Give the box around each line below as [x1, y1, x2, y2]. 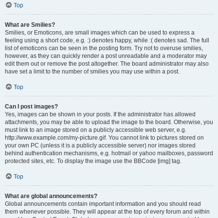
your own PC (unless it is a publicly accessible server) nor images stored [5, 142, 196, 149]
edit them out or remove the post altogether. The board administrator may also [5, 60, 209, 67]
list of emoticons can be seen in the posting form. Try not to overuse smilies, [5, 45, 203, 52]
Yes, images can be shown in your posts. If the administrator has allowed [5, 111, 196, 118]
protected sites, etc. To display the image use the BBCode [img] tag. [5, 158, 182, 164]
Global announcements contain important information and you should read [5, 200, 201, 207]
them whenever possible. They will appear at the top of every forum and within [5, 208, 210, 215]
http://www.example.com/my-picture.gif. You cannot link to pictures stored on [5, 134, 204, 141]
